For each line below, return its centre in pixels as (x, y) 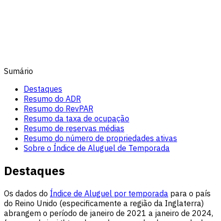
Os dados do (27, 193)
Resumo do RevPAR (58, 108)
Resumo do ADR (52, 98)
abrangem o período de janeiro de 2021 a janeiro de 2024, (109, 213)
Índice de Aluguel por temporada (109, 193)
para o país (189, 193)
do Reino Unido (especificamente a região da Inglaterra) (104, 203)
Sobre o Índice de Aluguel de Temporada (97, 148)
